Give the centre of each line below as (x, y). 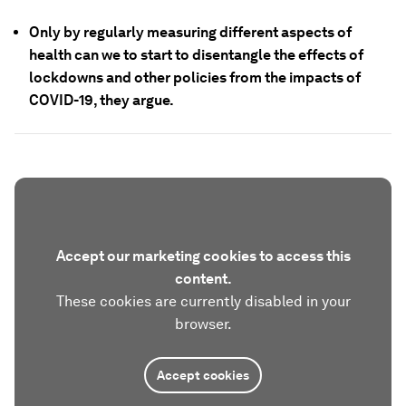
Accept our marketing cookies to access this (203, 256)
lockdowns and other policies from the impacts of (195, 77)
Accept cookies (203, 375)
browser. (203, 324)
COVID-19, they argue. (101, 100)
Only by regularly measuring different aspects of (190, 32)
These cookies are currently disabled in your (203, 301)
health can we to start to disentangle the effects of (196, 55)
